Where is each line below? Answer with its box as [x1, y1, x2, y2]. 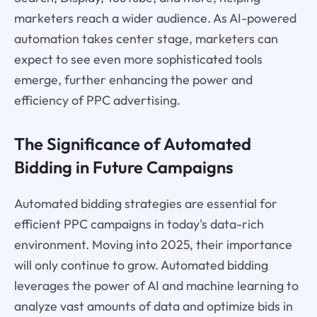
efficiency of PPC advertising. [13, 91, 180, 108]
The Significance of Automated [13, 133, 251, 155]
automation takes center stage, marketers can [13, 30, 278, 47]
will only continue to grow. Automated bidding [13, 257, 268, 274]
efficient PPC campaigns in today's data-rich [13, 216, 264, 233]
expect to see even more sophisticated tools [13, 50, 263, 67]
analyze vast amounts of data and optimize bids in [13, 298, 293, 315]
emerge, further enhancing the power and [13, 71, 253, 88]
